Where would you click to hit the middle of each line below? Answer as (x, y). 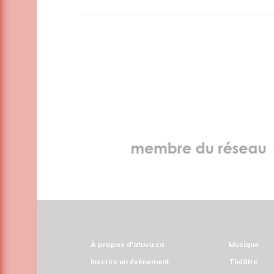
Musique (244, 245)
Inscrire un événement (130, 262)
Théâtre (243, 262)
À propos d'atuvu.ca (128, 245)
